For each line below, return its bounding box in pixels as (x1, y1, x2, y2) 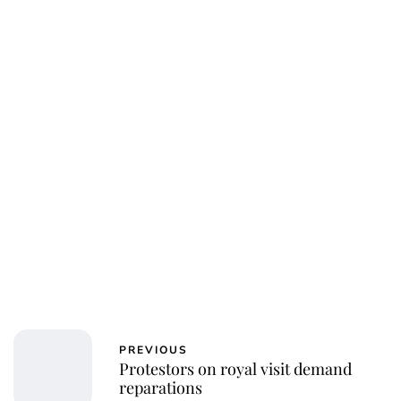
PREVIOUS (119, 342, 188, 357)
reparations (119, 376, 202, 398)
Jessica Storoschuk (144, 154, 257, 172)
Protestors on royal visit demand (119, 357, 352, 380)
